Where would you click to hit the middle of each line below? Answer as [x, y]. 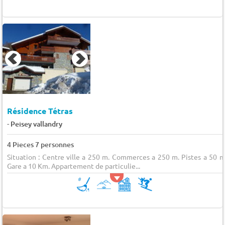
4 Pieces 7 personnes [40, 144]
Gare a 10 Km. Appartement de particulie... [73, 165]
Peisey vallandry [36, 124]
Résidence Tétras [40, 110]
